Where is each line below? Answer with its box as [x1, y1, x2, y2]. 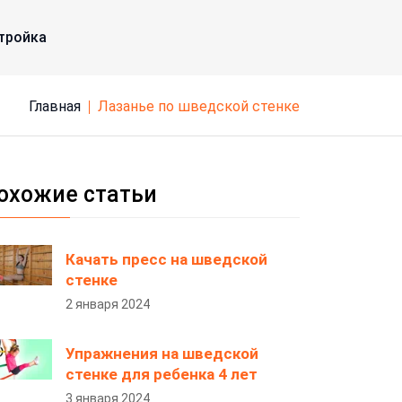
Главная [35, 98, 81, 115]
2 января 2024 [66, 297, 150, 311]
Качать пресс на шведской [66, 250, 267, 268]
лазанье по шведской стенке [109, 98, 300, 115]
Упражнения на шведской [66, 345, 258, 363]
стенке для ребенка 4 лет [66, 365, 258, 383]
